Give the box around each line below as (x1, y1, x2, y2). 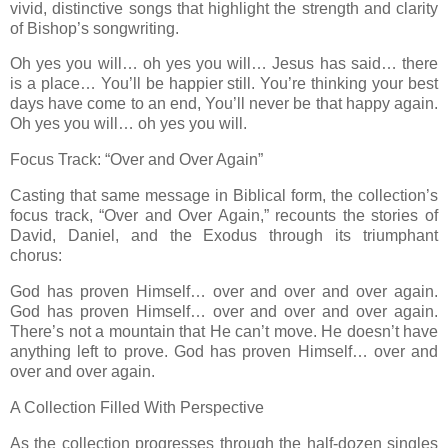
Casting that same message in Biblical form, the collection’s (10, 187, 438, 205)
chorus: (10, 247, 62, 265)
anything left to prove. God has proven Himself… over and (10, 342, 438, 360)
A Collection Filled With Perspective (10, 398, 264, 416)
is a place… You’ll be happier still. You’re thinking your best (10, 75, 438, 93)
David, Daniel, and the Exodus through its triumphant (10, 227, 438, 245)
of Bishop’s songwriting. (10, 19, 179, 37)
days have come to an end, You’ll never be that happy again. (10, 95, 438, 113)
